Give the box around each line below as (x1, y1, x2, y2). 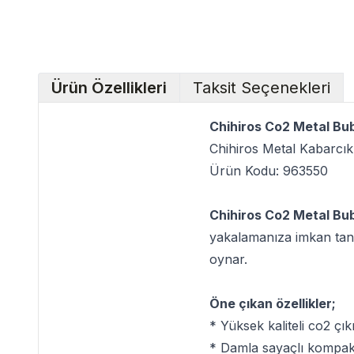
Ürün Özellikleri (51, 78, 167, 97)
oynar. (209, 251, 247, 267)
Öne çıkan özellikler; (209, 296, 336, 311)
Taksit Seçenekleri (193, 78, 330, 97)
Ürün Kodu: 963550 (209, 163, 328, 179)
